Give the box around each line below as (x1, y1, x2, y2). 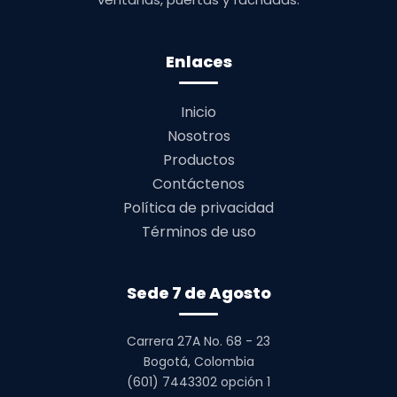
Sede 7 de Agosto (126, 282, 271, 305)
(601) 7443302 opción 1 (127, 373, 270, 392)
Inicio (181, 102, 216, 123)
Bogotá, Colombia (143, 353, 254, 371)
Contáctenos (152, 174, 245, 195)
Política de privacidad (123, 198, 274, 219)
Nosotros (167, 126, 230, 147)
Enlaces (165, 51, 232, 74)
